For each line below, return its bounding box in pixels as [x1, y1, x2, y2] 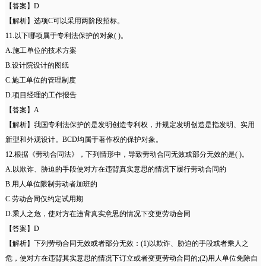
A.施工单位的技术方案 [5, 46, 77, 55]
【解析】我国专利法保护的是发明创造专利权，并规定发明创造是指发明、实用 [5, 121, 255, 129]
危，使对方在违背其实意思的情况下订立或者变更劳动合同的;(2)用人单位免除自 [5, 254, 258, 263]
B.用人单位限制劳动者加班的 [5, 180, 97, 189]
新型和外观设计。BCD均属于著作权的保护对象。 [5, 135, 163, 144]
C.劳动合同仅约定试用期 [5, 195, 83, 204]
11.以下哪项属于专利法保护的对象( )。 [5, 31, 128, 40]
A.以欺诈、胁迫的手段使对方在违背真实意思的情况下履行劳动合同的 [5, 165, 226, 174]
